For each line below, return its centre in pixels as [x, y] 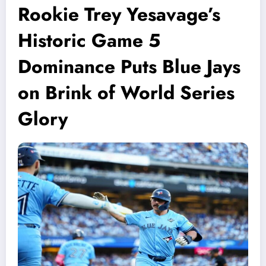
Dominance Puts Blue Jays [129, 67]
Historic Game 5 [89, 41]
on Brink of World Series [126, 93]
